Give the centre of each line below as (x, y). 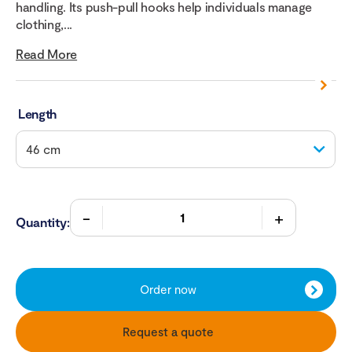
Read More (47, 54)
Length (38, 114)
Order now (168, 290)
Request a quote (168, 332)
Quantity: (43, 222)
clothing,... (44, 24)
